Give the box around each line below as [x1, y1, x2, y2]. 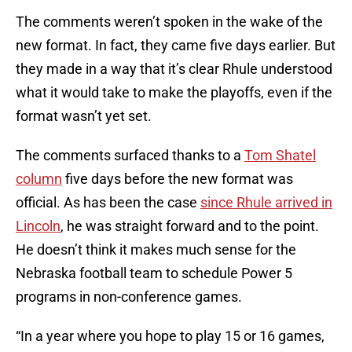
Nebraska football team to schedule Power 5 [16, 265, 292, 282]
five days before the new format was [62, 170, 293, 188]
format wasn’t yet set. [16, 108, 152, 125]
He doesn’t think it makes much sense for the [16, 241, 296, 258]
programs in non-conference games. [16, 288, 242, 306]
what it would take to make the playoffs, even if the [16, 84, 332, 101]
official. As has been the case [16, 194, 200, 211]
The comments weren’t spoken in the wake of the [16, 13, 323, 31]
